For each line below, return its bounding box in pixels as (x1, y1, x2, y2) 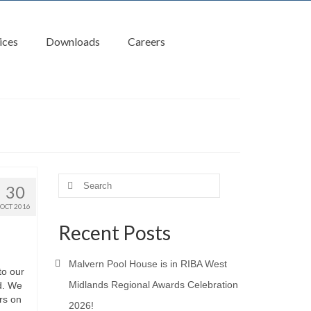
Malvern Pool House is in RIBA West (68, 258, 227, 269)
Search (57, 174, 90, 185)
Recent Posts (58, 221, 171, 244)
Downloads (45, 35, 100, 48)
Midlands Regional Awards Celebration (68, 279, 238, 290)
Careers (127, 35, 165, 48)
